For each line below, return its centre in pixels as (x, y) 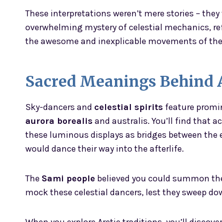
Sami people (68, 179)
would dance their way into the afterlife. (105, 149)
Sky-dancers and (60, 107)
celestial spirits (129, 107)
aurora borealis (59, 121)
